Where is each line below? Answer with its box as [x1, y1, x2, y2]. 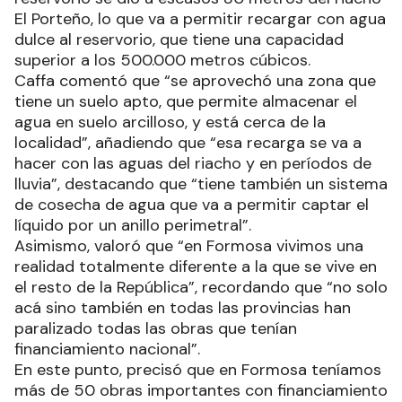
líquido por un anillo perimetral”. [14, 214, 251, 236]
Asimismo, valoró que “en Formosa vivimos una [14, 234, 363, 257]
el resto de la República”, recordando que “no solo [14, 275, 388, 298]
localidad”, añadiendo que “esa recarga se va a [14, 131, 362, 153]
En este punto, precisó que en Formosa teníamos [14, 358, 381, 380]
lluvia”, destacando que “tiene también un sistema [14, 172, 388, 195]
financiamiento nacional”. [14, 337, 200, 360]
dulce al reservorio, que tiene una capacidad [14, 28, 344, 50]
